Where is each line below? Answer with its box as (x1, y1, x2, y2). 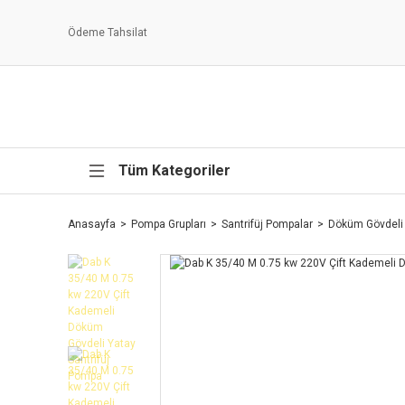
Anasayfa (68, 218, 116, 231)
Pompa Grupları (131, 218, 206, 231)
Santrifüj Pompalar (221, 218, 313, 231)
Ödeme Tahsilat (68, 26, 147, 39)
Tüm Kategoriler (118, 162, 231, 179)
